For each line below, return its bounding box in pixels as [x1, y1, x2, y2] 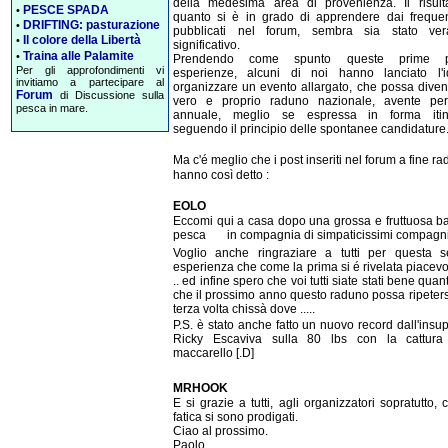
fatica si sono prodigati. [173, 410, 298, 425]
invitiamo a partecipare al [16, 75, 164, 88]
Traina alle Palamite [23, 48, 134, 63]
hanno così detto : [173, 167, 269, 182]
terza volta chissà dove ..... [173, 302, 315, 317]
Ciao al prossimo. [173, 424, 268, 439]
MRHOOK [173, 380, 228, 395]
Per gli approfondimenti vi [16, 63, 164, 76]
